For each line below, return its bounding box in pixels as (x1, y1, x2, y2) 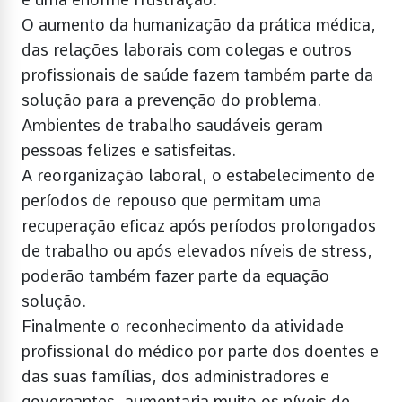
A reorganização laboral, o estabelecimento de (22, 165, 375, 185)
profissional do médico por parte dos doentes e (22, 341, 379, 361)
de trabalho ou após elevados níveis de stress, (22, 240, 372, 260)
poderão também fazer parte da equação (22, 266, 329, 285)
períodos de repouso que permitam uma (22, 190, 321, 210)
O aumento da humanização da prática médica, (22, 14, 376, 34)
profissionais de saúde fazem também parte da (22, 65, 373, 84)
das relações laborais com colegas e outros (22, 39, 352, 59)
